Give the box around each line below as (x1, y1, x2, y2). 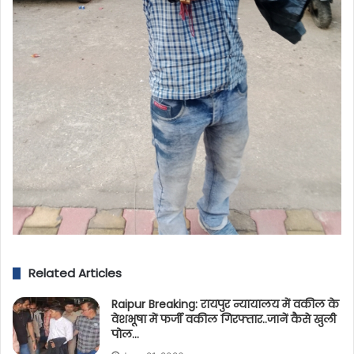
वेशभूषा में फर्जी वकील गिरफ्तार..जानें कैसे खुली (111, 311, 337, 328)
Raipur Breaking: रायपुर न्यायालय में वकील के (111, 296, 340, 313)
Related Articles (28, 265, 122, 282)
